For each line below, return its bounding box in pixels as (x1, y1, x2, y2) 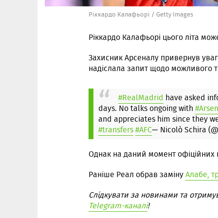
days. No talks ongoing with (98, 103, 195, 114)
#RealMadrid (118, 92, 163, 103)
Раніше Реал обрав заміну (89, 169, 185, 180)
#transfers (98, 124, 133, 135)
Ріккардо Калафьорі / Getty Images (89, 10, 193, 19)
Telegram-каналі (89, 200, 147, 211)
